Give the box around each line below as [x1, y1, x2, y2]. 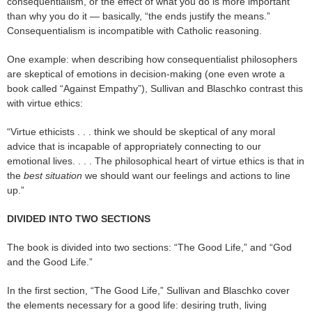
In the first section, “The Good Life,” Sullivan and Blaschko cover [7, 285, 290, 297]
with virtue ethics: [7, 97, 83, 109]
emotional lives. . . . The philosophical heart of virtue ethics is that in [7, 155, 304, 167]
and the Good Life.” [7, 256, 93, 268]
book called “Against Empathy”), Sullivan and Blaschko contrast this [7, 83, 303, 95]
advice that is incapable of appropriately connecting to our [7, 141, 261, 153]
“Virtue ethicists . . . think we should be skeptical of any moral [7, 126, 275, 138]
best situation [24, 170, 82, 182]
